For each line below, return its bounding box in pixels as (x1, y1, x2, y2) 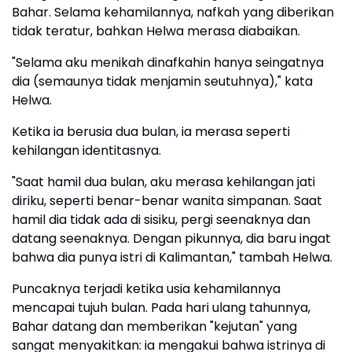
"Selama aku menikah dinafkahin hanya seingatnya (12, 53, 324, 72)
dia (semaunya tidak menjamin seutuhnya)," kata (12, 72, 313, 91)
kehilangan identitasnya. (12, 141, 161, 160)
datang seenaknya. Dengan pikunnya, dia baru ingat (12, 229, 331, 248)
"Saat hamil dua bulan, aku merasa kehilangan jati (12, 173, 315, 192)
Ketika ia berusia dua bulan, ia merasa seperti (12, 123, 290, 141)
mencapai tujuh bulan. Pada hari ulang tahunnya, (12, 299, 310, 317)
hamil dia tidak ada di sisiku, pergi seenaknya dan (12, 211, 310, 229)
